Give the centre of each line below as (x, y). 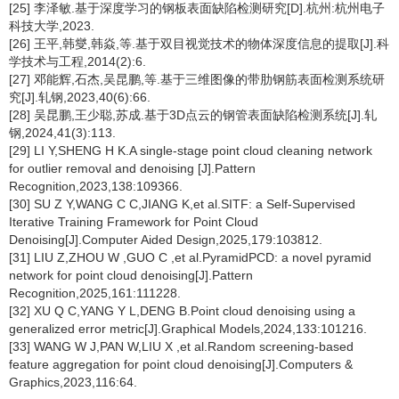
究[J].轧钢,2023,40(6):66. (80, 97)
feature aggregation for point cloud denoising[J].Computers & (181, 364)
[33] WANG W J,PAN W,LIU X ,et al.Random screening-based (181, 346)
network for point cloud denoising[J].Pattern (131, 275)
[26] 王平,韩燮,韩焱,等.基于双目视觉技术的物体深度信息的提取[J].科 (199, 44)
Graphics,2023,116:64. (73, 382)
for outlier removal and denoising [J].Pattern (132, 168)
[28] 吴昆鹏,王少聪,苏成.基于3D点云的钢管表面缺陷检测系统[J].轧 (193, 115)
